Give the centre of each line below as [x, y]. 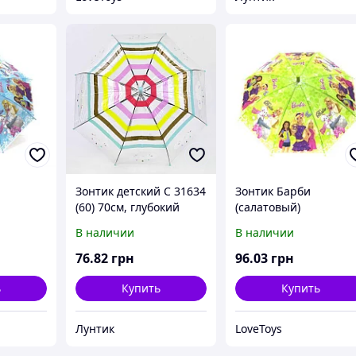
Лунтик [95, 329]
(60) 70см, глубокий [128, 207]
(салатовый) [268, 207]
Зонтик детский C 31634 [141, 192]
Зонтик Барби [273, 192]
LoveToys [259, 329]
